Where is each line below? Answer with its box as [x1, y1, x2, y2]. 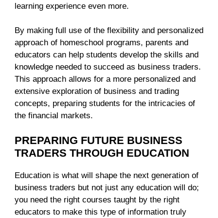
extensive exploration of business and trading [15, 87, 179, 96]
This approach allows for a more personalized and [15, 74, 196, 84]
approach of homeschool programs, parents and [15, 38, 188, 48]
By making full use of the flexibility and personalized [15, 26, 203, 36]
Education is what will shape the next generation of [15, 170, 199, 180]
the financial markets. [15, 111, 93, 121]
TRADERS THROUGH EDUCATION [15, 146, 189, 159]
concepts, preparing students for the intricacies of [15, 99, 195, 109]
